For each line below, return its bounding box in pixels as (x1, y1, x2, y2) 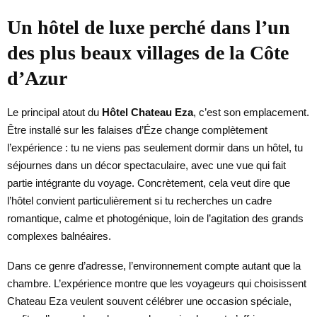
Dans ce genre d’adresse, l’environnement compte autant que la (7, 259, 301, 272)
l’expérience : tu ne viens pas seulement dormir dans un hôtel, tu (7, 141, 303, 154)
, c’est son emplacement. (193, 105, 309, 118)
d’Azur (7, 67, 67, 89)
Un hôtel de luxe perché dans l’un (7, 16, 290, 38)
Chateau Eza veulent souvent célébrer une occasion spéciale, (7, 294, 292, 307)
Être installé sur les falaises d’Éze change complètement (7, 123, 267, 136)
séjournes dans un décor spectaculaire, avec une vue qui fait (7, 158, 286, 171)
